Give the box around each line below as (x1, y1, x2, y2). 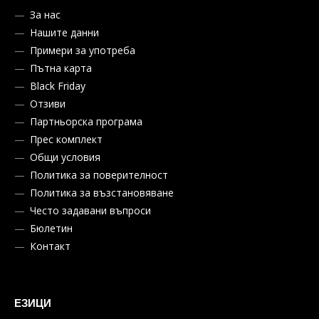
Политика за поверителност (30, 168, 168, 182)
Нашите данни (30, 26, 99, 40)
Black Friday (30, 79, 85, 93)
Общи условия (30, 150, 100, 164)
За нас (30, 8, 61, 22)
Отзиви (30, 97, 66, 111)
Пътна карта (30, 61, 92, 75)
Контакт (30, 239, 70, 253)
